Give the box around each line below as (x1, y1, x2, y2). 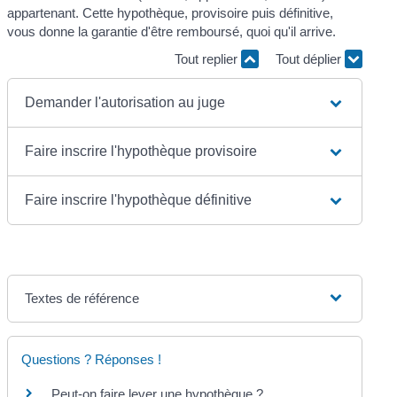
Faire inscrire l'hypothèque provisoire (25, 143, 258, 159)
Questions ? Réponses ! (21, 351, 162, 367)
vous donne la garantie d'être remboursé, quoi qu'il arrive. (7, 23, 337, 39)
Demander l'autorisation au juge (25, 94, 226, 110)
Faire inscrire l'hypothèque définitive (25, 191, 253, 207)
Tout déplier (275, 51, 345, 67)
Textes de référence (25, 290, 140, 306)
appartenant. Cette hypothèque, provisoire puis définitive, (7, 4, 334, 20)
